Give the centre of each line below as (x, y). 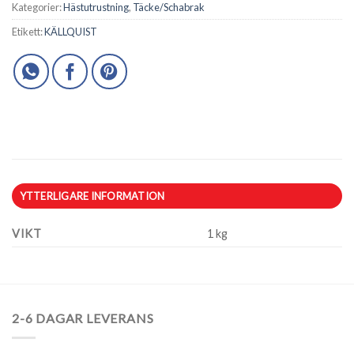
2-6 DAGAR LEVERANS (83, 318)
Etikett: (28, 32)
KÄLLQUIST (71, 32)
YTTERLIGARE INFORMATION (92, 196)
